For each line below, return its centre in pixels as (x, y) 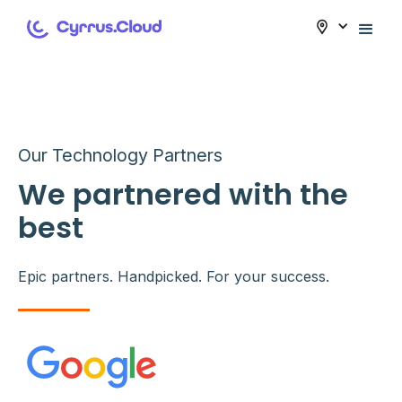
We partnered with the (183, 194)
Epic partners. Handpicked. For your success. (174, 276)
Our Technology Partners (120, 155)
